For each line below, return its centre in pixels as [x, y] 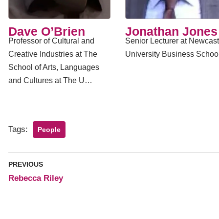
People [49, 130]
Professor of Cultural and [51, 41]
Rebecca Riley [36, 178]
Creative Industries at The [53, 54]
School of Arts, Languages [54, 67]
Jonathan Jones [171, 31]
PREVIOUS [26, 164]
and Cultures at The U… [50, 80]
